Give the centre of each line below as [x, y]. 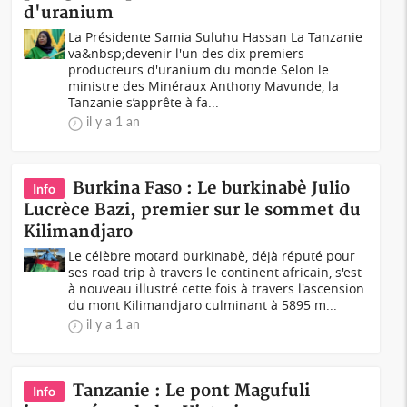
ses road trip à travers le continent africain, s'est [215, 272]
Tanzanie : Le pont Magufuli [192, 391]
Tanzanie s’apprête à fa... [144, 102]
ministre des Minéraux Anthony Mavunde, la [204, 86]
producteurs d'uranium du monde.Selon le [199, 69]
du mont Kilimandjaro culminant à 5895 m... [203, 305]
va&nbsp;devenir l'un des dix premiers [187, 53]
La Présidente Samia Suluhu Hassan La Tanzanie [216, 37]
